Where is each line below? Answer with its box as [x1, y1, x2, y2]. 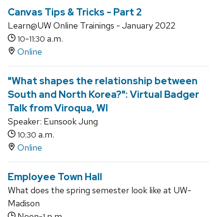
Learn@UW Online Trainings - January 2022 [8, 20, 175, 31]
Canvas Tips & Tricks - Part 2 [8, 6, 142, 19]
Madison [8, 198, 40, 209]
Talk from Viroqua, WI [8, 102, 108, 115]
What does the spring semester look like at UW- [8, 185, 191, 196]
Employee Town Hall [8, 170, 102, 184]
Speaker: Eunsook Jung [8, 116, 98, 127]
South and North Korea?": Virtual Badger [8, 88, 199, 101]
